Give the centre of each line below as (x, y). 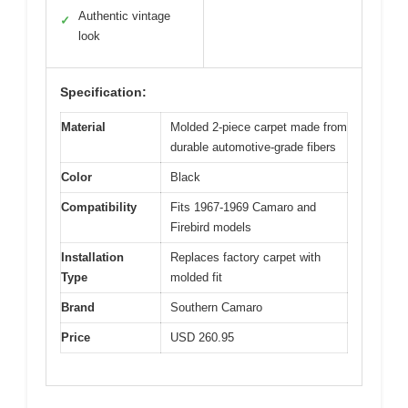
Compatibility (99, 208)
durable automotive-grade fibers (253, 148)
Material (83, 127)
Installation (92, 258)
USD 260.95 (202, 338)
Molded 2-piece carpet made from (259, 127)
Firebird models (211, 228)
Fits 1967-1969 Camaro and (243, 208)
